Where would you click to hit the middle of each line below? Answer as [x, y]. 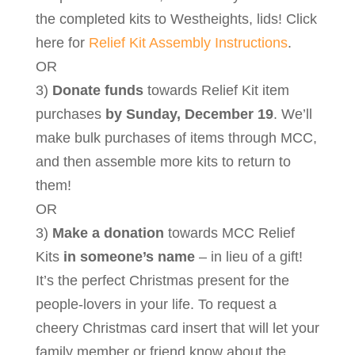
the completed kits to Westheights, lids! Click [176, 19]
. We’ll [292, 115]
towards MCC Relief [229, 233]
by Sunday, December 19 [189, 115]
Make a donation [108, 233]
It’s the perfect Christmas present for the [162, 281]
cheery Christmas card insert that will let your [177, 328]
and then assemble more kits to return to [163, 162]
